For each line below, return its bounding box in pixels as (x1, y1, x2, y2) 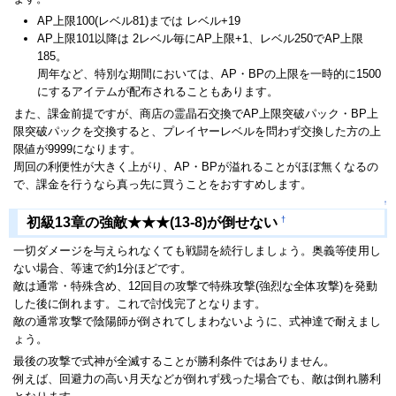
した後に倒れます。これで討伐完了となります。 (13, 296, 266, 310)
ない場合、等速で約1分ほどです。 (13, 261, 192, 275)
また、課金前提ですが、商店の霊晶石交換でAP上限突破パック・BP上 (13, 106, 378, 120)
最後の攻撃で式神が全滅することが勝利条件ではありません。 (13, 354, 335, 368)
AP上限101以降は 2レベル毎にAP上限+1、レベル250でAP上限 (37, 31, 363, 45)
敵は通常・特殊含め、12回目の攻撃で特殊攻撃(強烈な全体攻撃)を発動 (13, 278, 377, 293)
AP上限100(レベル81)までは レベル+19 (37, 13, 240, 27)
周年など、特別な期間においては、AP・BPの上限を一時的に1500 (37, 66, 381, 80)
